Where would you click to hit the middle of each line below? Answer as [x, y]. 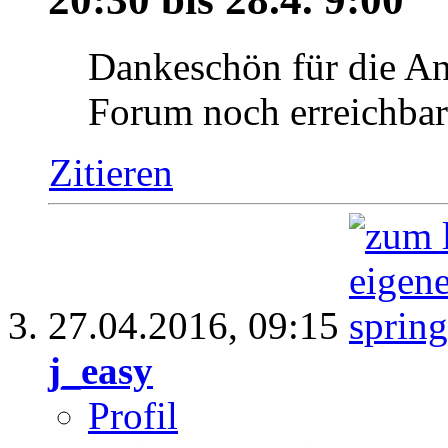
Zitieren [111, 172]
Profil [133, 415]
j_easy [100, 370]
